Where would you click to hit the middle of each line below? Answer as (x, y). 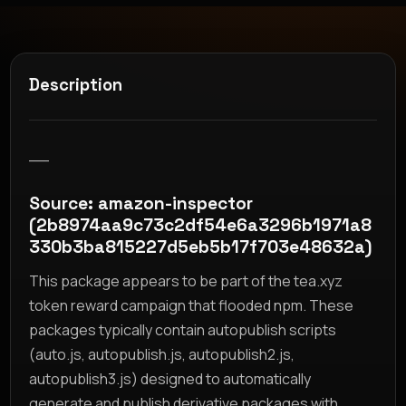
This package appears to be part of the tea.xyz (186, 280)
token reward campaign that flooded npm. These (192, 305)
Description (76, 84)
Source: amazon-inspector (141, 203)
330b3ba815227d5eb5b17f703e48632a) (201, 246)
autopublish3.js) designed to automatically (170, 378)
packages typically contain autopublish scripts (183, 329)
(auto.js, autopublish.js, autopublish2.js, (162, 354)
